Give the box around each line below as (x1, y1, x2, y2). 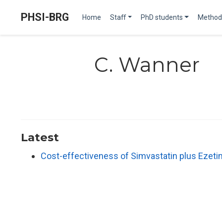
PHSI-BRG (21, 11, 69, 23)
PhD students (140, 13, 183, 21)
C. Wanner (94, 53, 200, 77)
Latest (21, 130, 59, 145)
